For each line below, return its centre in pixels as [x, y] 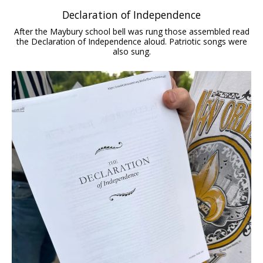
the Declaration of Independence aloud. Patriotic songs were [131, 42]
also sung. [131, 52]
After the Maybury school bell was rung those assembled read [131, 32]
